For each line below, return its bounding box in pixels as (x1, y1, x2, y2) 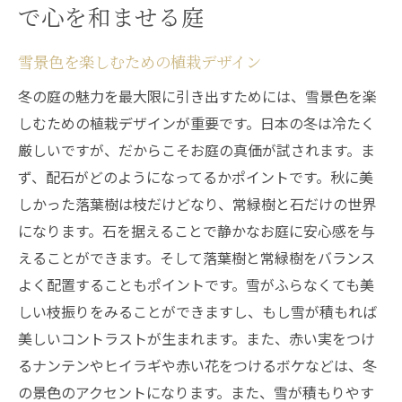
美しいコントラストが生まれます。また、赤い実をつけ (18, 328, 375, 349)
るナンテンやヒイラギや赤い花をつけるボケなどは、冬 (18, 354, 377, 376)
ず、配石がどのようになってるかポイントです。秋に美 (18, 166, 373, 188)
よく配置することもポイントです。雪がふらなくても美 (18, 274, 374, 295)
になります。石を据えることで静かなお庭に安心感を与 (18, 220, 375, 241)
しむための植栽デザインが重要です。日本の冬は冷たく (18, 112, 375, 134)
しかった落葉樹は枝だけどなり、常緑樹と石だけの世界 (18, 193, 376, 214)
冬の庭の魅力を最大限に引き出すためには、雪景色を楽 (18, 85, 377, 107)
